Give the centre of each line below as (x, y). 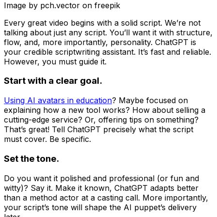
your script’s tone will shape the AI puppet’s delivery (100, 207)
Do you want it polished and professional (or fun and (101, 178)
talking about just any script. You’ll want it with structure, (108, 32)
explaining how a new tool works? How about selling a (105, 110)
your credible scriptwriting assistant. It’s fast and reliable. (108, 52)
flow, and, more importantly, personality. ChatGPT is (100, 42)
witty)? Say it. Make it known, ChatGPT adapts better (101, 188)
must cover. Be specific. (47, 139)
